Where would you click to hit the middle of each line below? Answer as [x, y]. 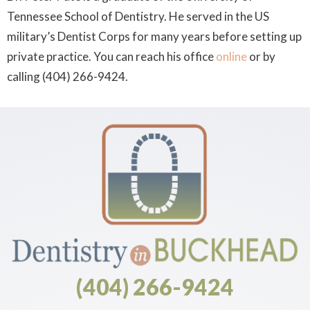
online [231, 56]
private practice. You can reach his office [111, 56]
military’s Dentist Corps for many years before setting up [154, 36]
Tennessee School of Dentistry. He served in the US [138, 16]
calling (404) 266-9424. [67, 76]
